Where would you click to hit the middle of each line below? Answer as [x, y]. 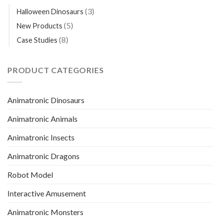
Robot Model [30, 174]
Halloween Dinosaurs [50, 12]
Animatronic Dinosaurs [46, 100]
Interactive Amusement [47, 193]
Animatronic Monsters [45, 212]
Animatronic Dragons [43, 156]
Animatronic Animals [42, 118]
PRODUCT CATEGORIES [56, 70]
